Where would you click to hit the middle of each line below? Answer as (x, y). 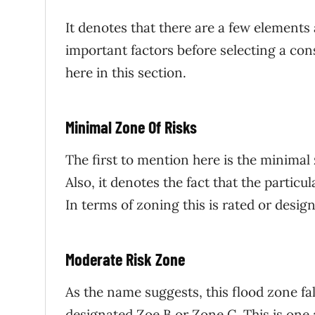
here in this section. (128, 73)
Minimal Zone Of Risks (131, 127)
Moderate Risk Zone (125, 259)
